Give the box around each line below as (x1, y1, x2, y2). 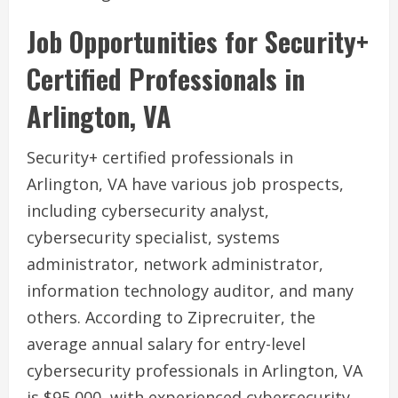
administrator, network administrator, (27, 253, 323, 275)
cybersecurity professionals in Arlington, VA (27, 360, 362, 382)
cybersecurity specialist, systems (27, 227, 280, 249)
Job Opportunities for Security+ (27, 21, 369, 62)
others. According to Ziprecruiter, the (27, 306, 315, 329)
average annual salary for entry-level (27, 333, 306, 355)
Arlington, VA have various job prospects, (27, 173, 344, 195)
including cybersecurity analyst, (27, 200, 269, 222)
